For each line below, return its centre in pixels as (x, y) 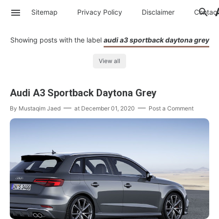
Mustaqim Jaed (40, 109)
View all (109, 61)
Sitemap (44, 12)
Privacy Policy (100, 12)
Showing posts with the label (57, 40)
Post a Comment (171, 109)
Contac (206, 12)
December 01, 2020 (108, 109)
